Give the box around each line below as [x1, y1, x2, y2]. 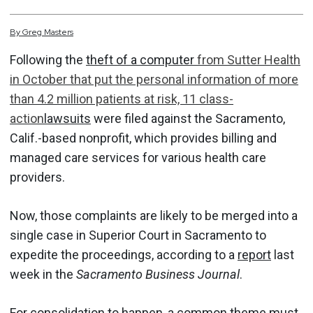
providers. [10, 170, 65, 184]
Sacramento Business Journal [76, 267, 240, 282]
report [238, 247, 271, 262]
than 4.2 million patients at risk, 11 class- [10, 92, 233, 106]
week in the [10, 267, 76, 282]
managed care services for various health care [10, 150, 266, 165]
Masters [44, 27, 73, 38]
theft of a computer [86, 52, 194, 67]
